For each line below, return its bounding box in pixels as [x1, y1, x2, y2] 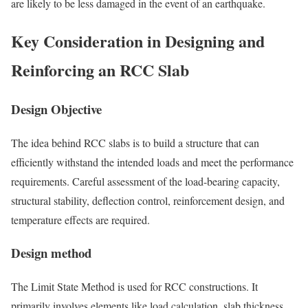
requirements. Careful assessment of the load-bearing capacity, [11, 173, 280, 188]
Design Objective [11, 100, 102, 119]
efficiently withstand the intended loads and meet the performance [11, 154, 294, 169]
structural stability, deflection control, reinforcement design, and [11, 192, 285, 208]
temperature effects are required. [11, 212, 150, 227]
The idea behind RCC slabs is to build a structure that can [11, 135, 259, 150]
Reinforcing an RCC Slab [11, 58, 189, 82]
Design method [11, 243, 91, 263]
